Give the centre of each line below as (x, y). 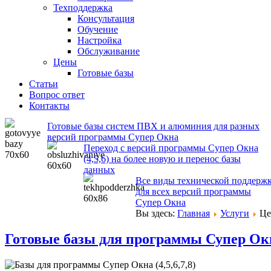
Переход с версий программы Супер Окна (171, 148)
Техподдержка (83, 8)
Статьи (44, 84)
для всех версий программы (193, 191)
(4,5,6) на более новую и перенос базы (162, 159)
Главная (194, 213)
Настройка (100, 40)
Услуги (235, 213)
